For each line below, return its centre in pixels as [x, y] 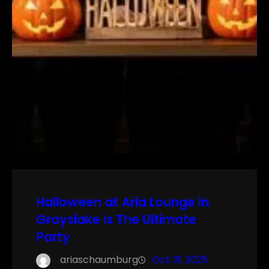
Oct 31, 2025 [180, 260]
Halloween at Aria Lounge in [122, 202]
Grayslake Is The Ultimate [116, 220]
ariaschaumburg [99, 260]
